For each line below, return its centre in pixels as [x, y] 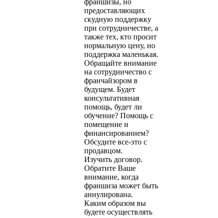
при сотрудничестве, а [121, 28]
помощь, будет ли [113, 107]
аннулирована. [109, 194]
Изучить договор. [113, 159]
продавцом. [103, 150]
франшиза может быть [121, 185]
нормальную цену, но [120, 45]
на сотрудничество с [118, 72]
